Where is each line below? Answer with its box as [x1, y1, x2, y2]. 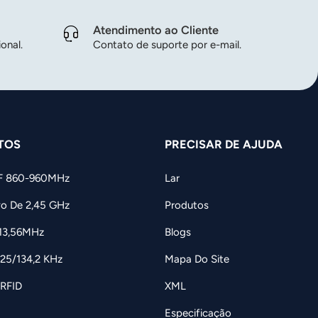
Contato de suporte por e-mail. [93, 38, 241, 52]
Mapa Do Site [164, 252, 229, 265]
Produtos [164, 198, 209, 212]
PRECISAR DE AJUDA [164, 137, 283, 152]
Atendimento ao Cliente [93, 23, 219, 38]
